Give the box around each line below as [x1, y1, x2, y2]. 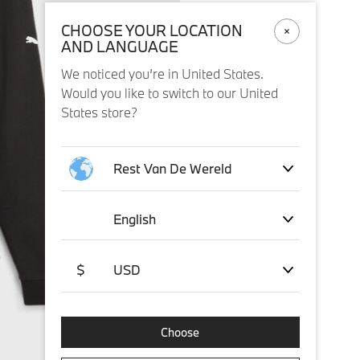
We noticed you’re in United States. [60, 65, 264, 82]
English [112, 211, 156, 227]
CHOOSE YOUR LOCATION [60, 21, 243, 40]
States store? [60, 104, 137, 121]
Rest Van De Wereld [112, 160, 232, 177]
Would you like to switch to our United [60, 84, 278, 101]
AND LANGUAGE [60, 37, 178, 56]
